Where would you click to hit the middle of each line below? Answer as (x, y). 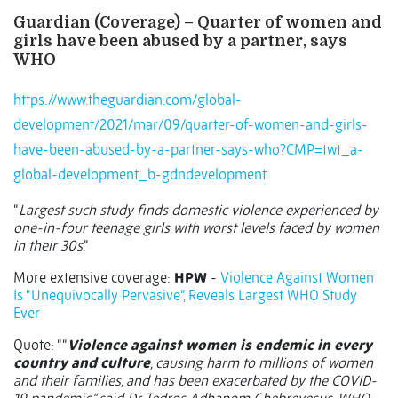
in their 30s (48, 246)
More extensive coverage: (94, 278)
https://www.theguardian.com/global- (127, 100)
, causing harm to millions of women (262, 363)
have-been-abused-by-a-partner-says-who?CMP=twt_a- (188, 150)
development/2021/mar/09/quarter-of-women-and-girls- (191, 125)
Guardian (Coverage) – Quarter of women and (198, 23)
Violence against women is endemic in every (220, 345)
